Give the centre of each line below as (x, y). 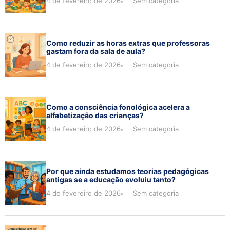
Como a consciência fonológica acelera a (118, 107)
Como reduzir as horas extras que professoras (128, 43)
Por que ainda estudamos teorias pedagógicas (128, 171)
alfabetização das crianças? (95, 116)
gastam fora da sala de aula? (96, 51)
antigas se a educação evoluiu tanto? (111, 180)
